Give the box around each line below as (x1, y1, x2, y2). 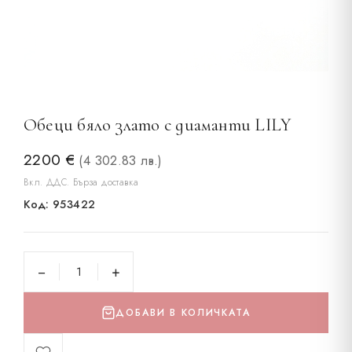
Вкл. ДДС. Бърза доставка (24, 175, 139, 189)
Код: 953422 (24, 196, 96, 212)
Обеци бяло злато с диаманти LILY (24, 114, 292, 135)
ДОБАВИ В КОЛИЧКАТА (115, 306, 251, 320)
